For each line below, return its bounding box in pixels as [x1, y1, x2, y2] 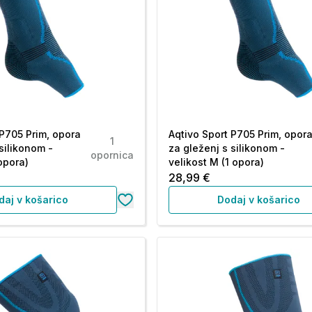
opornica [91, 149, 134, 161]
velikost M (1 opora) [169, 156, 265, 168]
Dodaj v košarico [217, 194, 301, 205]
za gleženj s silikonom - [169, 142, 286, 154]
